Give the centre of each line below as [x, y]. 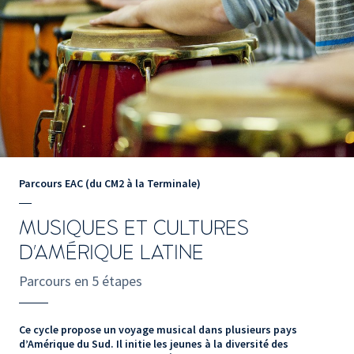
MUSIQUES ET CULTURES [134, 228]
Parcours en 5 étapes [82, 281]
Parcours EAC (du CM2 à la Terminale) [110, 183]
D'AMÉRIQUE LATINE [111, 252]
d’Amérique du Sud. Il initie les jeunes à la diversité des [154, 343]
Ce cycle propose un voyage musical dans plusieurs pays [158, 329]
